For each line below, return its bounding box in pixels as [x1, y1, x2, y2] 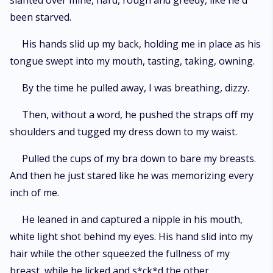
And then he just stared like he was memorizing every [10, 169, 253, 182]
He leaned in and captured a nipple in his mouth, [22, 213, 243, 226]
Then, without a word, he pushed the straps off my [22, 108, 253, 121]
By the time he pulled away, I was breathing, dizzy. [22, 81, 249, 94]
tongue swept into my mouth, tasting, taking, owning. [10, 54, 255, 68]
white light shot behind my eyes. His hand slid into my [10, 230, 253, 243]
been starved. [10, 10, 71, 24]
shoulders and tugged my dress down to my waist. [10, 125, 237, 138]
